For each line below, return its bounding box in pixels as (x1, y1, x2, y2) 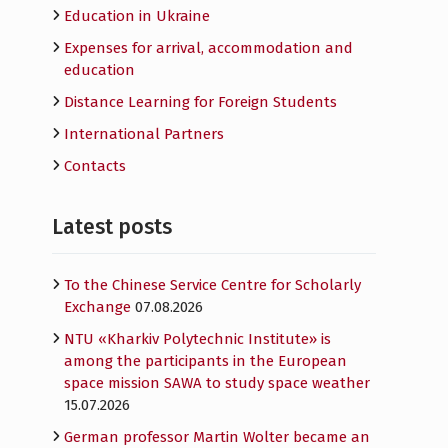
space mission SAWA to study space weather (64, 374, 370, 392)
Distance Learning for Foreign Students (64, 93, 337, 111)
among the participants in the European (64, 352, 347, 370)
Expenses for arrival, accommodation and (64, 39, 353, 57)
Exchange (64, 298, 131, 316)
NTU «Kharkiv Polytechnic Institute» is (64, 330, 331, 348)
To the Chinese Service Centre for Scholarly (64, 276, 361, 294)
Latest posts (52, 214, 172, 240)
